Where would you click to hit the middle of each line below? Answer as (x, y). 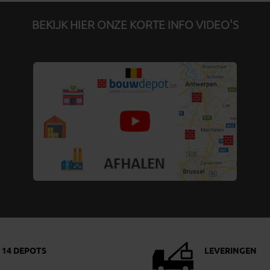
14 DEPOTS (24, 252)
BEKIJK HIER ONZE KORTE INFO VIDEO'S (135, 26)
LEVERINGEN (231, 252)
